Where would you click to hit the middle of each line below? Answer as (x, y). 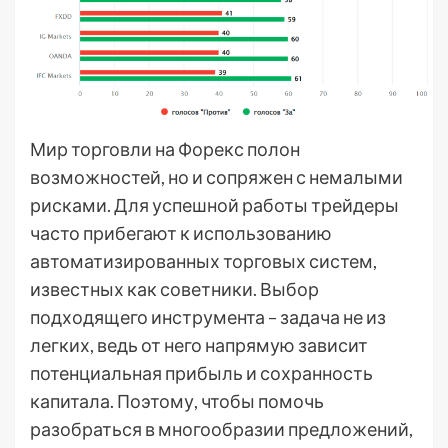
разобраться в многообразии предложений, (221, 428)
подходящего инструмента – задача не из (208, 316)
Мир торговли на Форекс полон (165, 148)
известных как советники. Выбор (174, 288)
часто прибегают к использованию (181, 232)
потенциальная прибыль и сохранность (201, 372)
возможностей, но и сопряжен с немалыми (216, 176)
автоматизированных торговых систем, (203, 260)
